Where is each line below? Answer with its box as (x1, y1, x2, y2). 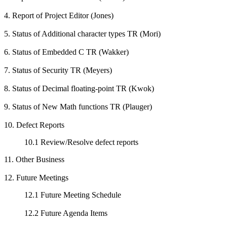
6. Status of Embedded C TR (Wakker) (4, 48, 129, 56)
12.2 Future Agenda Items (24, 209, 107, 217)
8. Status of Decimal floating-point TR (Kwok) (4, 84, 154, 93)
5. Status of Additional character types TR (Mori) (4, 29, 161, 38)
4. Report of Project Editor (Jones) (4, 11, 113, 20)
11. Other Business (4, 155, 64, 164)
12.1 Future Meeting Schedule (24, 191, 121, 199)
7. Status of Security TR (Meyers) (4, 66, 112, 74)
